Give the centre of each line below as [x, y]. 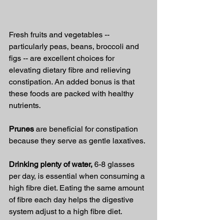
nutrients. [25, 105]
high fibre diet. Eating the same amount [77, 188]
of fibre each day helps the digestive [72, 200]
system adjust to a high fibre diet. [66, 211]
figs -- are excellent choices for [63, 58]
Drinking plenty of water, [51, 164]
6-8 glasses [114, 164]
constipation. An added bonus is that [73, 82]
